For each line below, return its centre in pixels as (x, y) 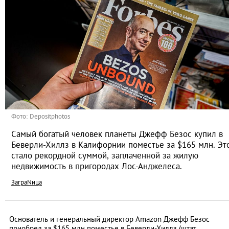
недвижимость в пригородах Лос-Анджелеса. (97, 166)
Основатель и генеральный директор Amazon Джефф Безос (109, 219)
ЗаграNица (27, 182)
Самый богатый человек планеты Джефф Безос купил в (117, 134)
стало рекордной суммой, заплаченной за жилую (105, 156)
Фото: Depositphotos (41, 117)
